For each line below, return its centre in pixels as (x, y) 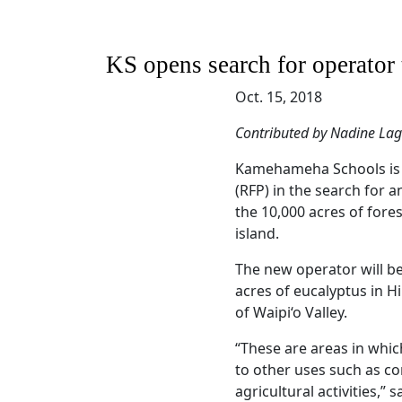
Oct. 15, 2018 (279, 97)
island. (257, 233)
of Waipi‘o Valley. (291, 312)
